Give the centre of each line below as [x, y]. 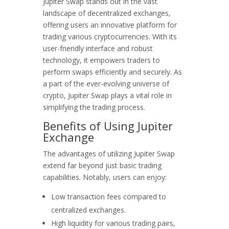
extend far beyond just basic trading [102, 165]
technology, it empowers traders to [101, 60]
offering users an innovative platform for [110, 25]
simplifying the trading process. [94, 107]
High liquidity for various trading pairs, [113, 223]
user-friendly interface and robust [98, 48]
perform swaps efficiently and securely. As [112, 72]
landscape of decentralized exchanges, [107, 13]
